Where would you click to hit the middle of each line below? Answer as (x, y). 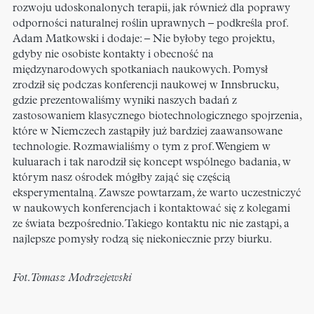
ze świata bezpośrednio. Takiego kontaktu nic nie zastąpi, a (151, 225)
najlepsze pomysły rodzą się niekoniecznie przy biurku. (142, 240)
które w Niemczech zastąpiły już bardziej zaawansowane (148, 132)
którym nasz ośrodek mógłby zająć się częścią (122, 178)
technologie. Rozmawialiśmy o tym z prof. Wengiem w (142, 148)
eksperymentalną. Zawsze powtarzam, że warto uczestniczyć (157, 194)
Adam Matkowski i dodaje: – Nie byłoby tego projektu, (143, 40)
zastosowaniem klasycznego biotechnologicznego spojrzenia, (157, 117)
